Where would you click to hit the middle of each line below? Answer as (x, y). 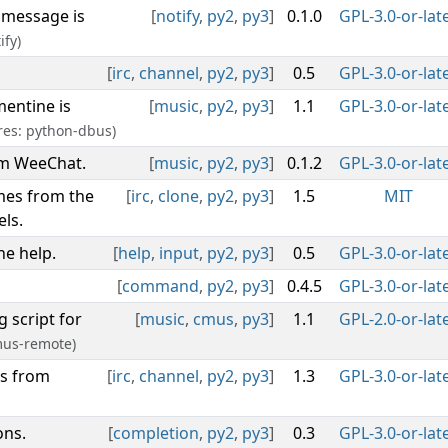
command (160, 286)
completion (156, 433)
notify (177, 16)
